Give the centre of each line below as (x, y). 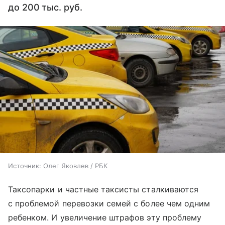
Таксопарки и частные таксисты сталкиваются (103, 189)
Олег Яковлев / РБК (75, 165)
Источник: (25, 165)
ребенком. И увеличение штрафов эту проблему (105, 217)
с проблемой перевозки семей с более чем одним (109, 203)
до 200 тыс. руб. (45, 7)
